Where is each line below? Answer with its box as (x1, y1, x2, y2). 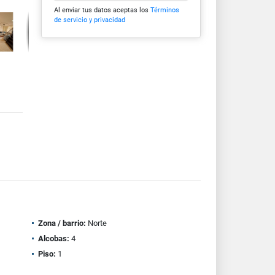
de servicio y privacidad (53, 15, 125, 24)
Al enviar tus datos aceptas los (53, 6, 150, 14)
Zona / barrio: (37, 219, 86, 228)
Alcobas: (37, 234, 69, 243)
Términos (150, 6, 179, 14)
